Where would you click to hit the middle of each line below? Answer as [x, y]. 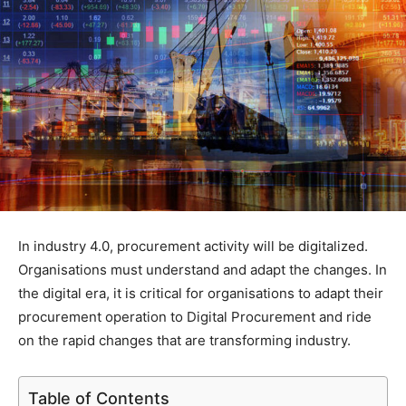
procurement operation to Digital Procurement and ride [195, 317]
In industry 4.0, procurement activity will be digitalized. [193, 246]
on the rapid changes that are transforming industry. [184, 341]
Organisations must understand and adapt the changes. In [203, 270]
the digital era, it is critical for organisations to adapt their [201, 294]
